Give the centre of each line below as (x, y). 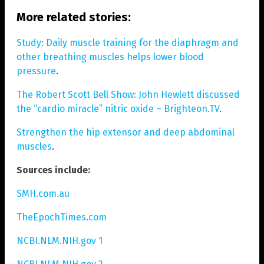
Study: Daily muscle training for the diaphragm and (128, 42)
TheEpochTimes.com (62, 217)
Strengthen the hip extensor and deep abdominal (126, 132)
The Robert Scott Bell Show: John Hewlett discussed (128, 94)
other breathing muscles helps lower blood (110, 57)
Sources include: (53, 170)
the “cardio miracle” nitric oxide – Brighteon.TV (118, 108)
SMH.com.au (43, 193)
